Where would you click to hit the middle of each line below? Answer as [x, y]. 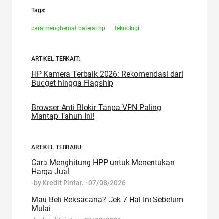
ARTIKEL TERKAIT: [56, 59]
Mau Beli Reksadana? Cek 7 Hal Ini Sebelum [107, 200]
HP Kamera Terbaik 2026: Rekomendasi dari [107, 74]
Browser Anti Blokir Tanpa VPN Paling [96, 108]
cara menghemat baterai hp [68, 29]
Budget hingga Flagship [72, 83]
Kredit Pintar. [63, 183]
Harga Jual [50, 172]
